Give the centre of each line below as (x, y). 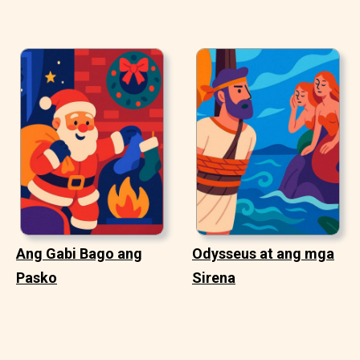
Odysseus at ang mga (263, 253)
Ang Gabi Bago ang (79, 253)
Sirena (214, 277)
